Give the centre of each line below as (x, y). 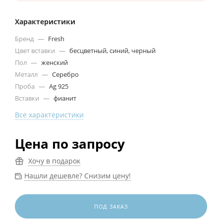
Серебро (65, 74)
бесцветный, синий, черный (112, 50)
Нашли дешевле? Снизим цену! (78, 175)
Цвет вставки (36, 50)
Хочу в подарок (54, 161)
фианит (64, 98)
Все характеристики (49, 114)
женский (54, 62)
